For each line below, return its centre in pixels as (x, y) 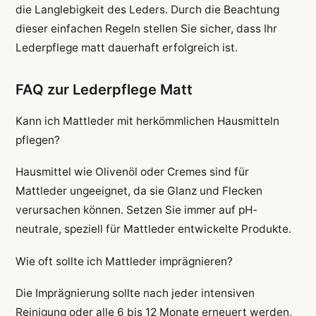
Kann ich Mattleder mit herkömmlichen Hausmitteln (147, 121)
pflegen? (37, 140)
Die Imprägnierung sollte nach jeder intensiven (135, 293)
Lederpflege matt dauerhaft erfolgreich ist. (126, 48)
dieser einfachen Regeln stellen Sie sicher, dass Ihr (146, 29)
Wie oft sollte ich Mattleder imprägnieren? (124, 261)
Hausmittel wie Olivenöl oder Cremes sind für (132, 172)
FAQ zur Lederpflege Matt (104, 90)
